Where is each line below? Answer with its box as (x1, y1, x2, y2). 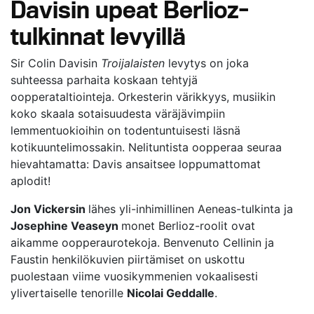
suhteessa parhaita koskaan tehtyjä (11, 73, 198, 87)
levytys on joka (165, 56, 249, 70)
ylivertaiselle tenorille (11, 286, 127, 300)
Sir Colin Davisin (11, 56, 101, 70)
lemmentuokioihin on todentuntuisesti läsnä (11, 123, 240, 137)
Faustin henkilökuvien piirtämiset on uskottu (11, 252, 245, 266)
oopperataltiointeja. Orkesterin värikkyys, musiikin (11, 90, 275, 104)
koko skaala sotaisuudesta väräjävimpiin (11, 107, 225, 121)
